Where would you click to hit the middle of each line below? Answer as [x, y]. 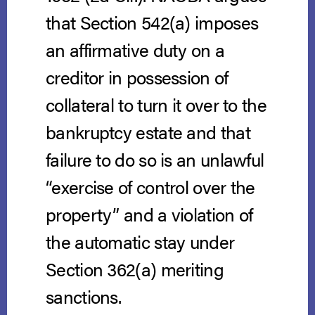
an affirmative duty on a [135, 50]
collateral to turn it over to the [156, 105]
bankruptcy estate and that [148, 132]
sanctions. [84, 297]
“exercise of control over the [150, 187]
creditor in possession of [137, 77]
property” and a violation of [149, 214]
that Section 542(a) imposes [152, 22]
